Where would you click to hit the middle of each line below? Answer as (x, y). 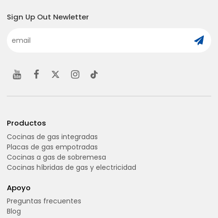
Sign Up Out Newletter (48, 17)
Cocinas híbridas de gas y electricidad (72, 167)
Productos (27, 123)
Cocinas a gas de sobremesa (57, 157)
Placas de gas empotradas (53, 147)
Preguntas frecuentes (44, 201)
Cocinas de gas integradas (53, 136)
